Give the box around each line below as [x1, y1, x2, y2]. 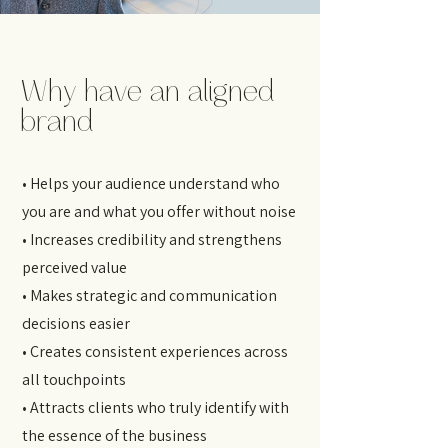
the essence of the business [22, 425, 207, 446]
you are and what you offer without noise [22, 201, 296, 222]
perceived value [22, 257, 127, 278]
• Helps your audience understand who [22, 173, 280, 194]
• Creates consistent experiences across [22, 341, 288, 362]
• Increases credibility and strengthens [22, 229, 282, 250]
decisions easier [22, 313, 130, 334]
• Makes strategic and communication [22, 285, 277, 306]
